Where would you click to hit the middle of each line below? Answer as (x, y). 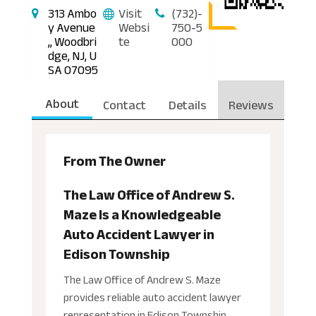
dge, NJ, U (72, 55)
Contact (125, 105)
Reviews (251, 105)
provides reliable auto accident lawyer (152, 297)
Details (187, 105)
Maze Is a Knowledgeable (142, 214)
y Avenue (71, 27)
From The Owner (114, 161)
